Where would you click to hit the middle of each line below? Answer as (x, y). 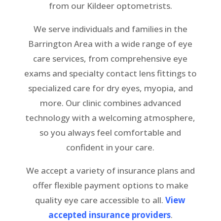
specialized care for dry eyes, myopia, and (110, 88)
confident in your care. (110, 147)
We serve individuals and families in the (110, 29)
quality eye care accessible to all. (100, 200)
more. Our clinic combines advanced (110, 103)
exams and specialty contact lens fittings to (110, 73)
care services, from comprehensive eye (110, 58)
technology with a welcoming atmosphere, (110, 117)
